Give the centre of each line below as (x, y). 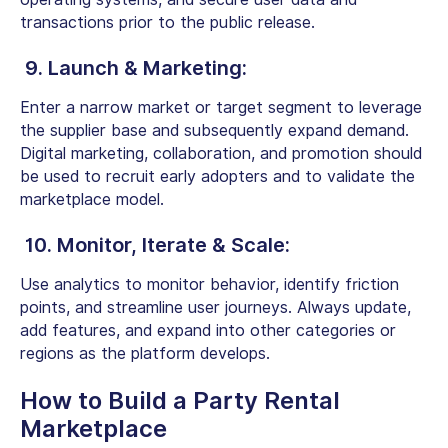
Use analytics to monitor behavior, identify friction (209, 284)
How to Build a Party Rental (180, 400)
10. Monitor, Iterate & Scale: (157, 244)
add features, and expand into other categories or (208, 330)
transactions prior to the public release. (167, 22)
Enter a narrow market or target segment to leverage (221, 107)
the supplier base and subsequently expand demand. (214, 130)
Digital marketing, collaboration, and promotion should (221, 153)
